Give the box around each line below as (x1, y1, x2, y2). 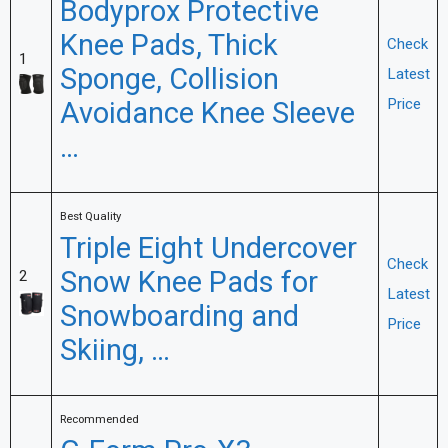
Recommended (59, 411, 139, 428)
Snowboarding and (59, 296, 299, 338)
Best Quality (59, 208, 121, 225)
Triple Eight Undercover (59, 228, 357, 270)
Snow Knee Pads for (59, 262, 318, 304)
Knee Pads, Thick (59, 25, 278, 67)
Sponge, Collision (59, 59, 279, 101)
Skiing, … (59, 330, 170, 372)
